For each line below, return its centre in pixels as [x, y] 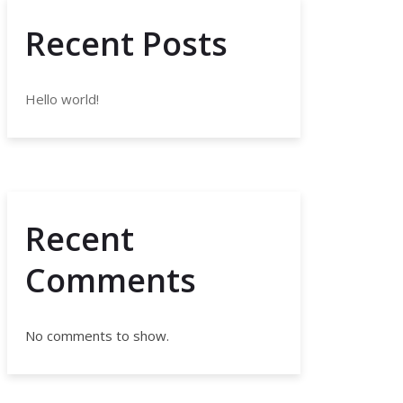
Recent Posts [126, 43]
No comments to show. [97, 335]
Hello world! [62, 99]
